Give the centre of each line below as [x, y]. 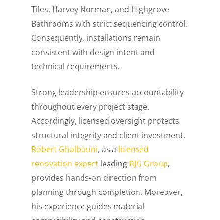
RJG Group [149, 163]
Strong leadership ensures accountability [108, 92]
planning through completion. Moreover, [107, 192]
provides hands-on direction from [94, 178]
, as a [108, 149]
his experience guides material [88, 206]
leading [114, 163]
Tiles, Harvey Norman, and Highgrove [101, 9]
